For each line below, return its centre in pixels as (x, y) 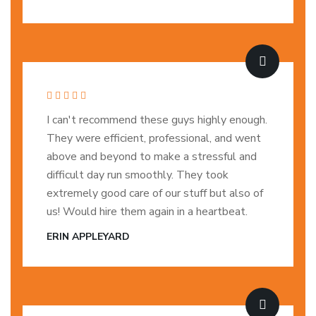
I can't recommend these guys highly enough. (157, 120)
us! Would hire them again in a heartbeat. (147, 212)
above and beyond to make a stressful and (152, 157)
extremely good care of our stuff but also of (155, 193)
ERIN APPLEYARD (88, 237)
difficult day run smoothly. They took (138, 175)
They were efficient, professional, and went (154, 138)
